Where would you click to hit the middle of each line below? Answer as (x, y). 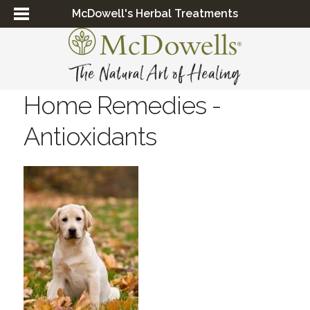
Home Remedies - (122, 105)
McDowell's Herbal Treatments (155, 13)
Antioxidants (90, 136)
